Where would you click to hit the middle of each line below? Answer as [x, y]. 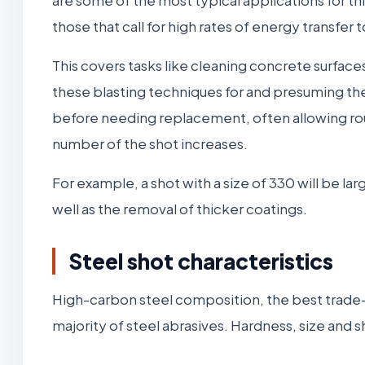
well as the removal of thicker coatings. [181, 208]
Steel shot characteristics [201, 261]
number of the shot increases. [150, 143]
